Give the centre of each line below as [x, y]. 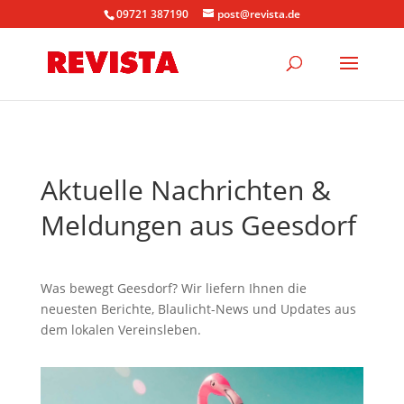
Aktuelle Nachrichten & [185, 190]
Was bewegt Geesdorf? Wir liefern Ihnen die [173, 288]
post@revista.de [258, 14]
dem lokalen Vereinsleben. [120, 330]
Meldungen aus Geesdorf [198, 225]
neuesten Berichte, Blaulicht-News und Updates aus [198, 309]
